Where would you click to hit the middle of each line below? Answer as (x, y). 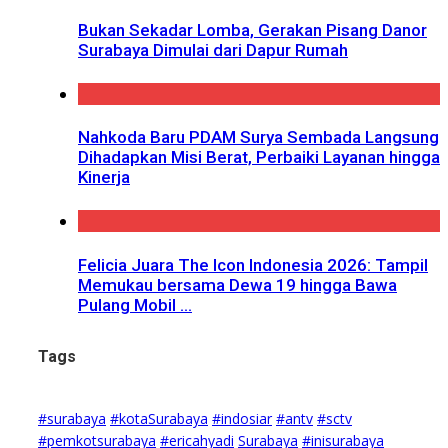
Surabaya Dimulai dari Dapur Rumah (213, 50)
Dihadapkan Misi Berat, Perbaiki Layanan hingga (259, 157)
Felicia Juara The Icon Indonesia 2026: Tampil (253, 264)
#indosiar (242, 419)
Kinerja (104, 177)
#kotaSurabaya (159, 419)
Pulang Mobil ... (135, 304)
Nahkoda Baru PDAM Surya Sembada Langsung (258, 137)
